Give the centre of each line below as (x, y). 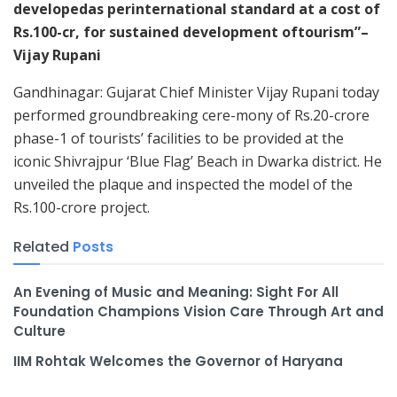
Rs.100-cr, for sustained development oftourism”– (191, 31)
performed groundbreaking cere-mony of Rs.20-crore (191, 115)
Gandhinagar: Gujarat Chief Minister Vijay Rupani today (196, 92)
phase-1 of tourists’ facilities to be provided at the (179, 138)
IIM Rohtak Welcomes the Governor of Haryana (178, 361)
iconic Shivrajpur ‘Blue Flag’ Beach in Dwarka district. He (198, 161)
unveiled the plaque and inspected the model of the (183, 184)
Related (41, 246)
